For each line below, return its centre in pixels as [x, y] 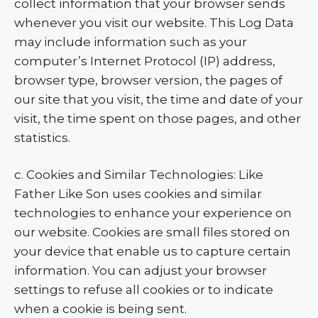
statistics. [42, 137]
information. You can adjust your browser [141, 270]
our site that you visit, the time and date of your [159, 99]
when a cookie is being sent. [100, 309]
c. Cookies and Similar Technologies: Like [139, 175]
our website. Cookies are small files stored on [152, 232]
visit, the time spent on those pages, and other [158, 118]
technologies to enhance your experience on [153, 213]
